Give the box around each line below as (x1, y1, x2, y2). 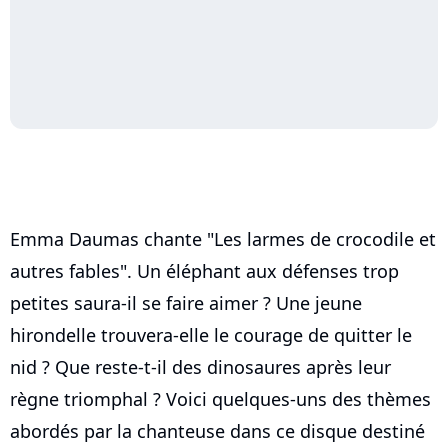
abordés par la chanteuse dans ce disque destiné (10, 419, 425, 443)
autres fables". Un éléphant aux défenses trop (10, 259, 399, 283)
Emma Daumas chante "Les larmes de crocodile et (10, 227, 436, 251)
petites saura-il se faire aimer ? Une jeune (10, 291, 362, 315)
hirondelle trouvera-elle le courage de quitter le (10, 323, 412, 347)
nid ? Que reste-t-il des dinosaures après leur (10, 355, 391, 379)
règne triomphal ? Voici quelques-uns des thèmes (10, 387, 431, 411)
